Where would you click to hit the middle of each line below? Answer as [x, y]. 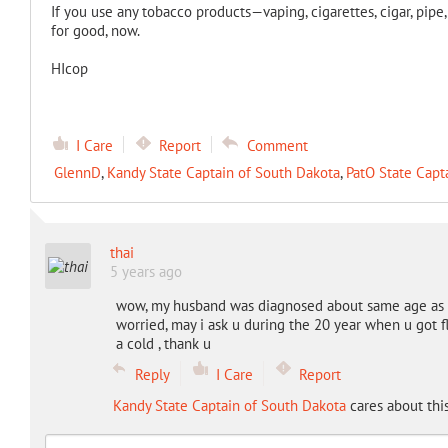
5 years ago [145, 271]
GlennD [77, 172]
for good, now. [95, 30]
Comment [277, 145]
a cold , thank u [165, 343]
